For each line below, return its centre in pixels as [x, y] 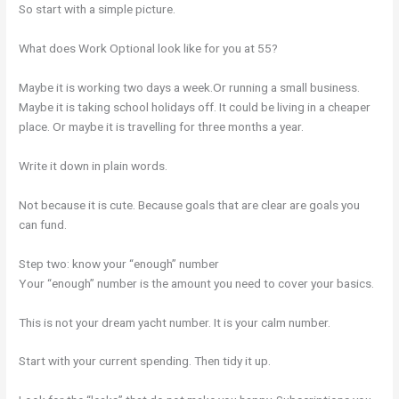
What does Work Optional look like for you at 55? [149, 49]
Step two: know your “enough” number [119, 263]
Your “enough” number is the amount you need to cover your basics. [197, 283]
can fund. [43, 224]
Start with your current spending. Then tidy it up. [145, 361]
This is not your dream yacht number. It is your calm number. [175, 322]
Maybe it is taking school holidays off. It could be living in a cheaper [195, 107]
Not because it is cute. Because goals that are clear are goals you [190, 204]
